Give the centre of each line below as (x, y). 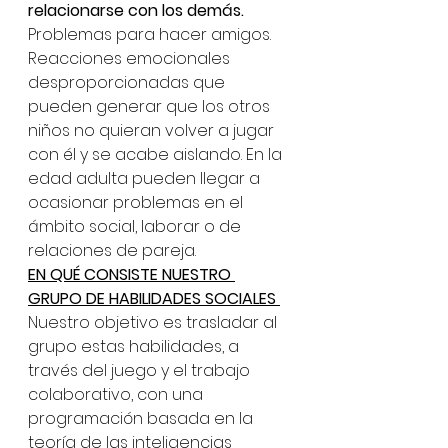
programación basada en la (142, 418)
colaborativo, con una (117, 394)
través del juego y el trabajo (141, 370)
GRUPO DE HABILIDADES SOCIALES (154, 298)
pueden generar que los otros (151, 106)
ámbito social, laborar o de (136, 226)
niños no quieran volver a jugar (153, 130)
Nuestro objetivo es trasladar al (154, 322)
